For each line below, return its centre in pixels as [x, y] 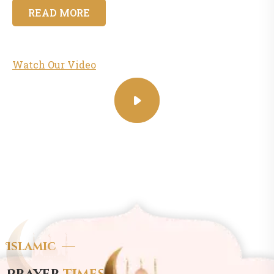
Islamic [31, 246]
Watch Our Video [54, 64]
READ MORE [59, 12]
